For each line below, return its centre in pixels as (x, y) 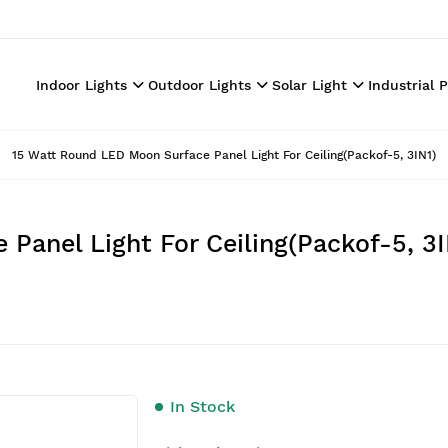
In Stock (202, 406)
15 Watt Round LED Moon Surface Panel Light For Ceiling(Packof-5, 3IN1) (224, 155)
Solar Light (309, 84)
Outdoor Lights (199, 84)
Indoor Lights (81, 84)
